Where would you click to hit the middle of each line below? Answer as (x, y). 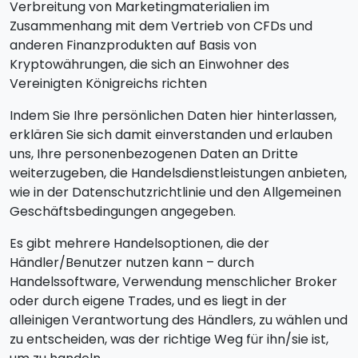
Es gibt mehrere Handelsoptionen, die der (139, 243)
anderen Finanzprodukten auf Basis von (133, 45)
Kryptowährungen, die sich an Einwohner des (149, 64)
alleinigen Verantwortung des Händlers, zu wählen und (179, 320)
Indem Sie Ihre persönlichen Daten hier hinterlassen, (173, 115)
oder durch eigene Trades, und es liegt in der (148, 301)
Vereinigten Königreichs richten (108, 84)
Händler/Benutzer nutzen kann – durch (132, 263)
